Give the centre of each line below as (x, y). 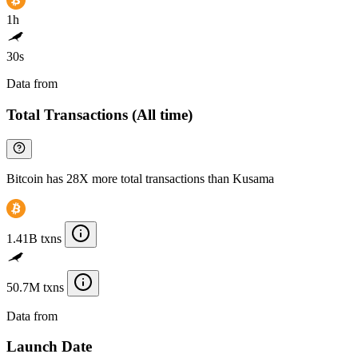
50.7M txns (35, 287)
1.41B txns (34, 238)
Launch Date (49, 347)
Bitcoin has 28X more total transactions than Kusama (140, 178)
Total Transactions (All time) (99, 114)
